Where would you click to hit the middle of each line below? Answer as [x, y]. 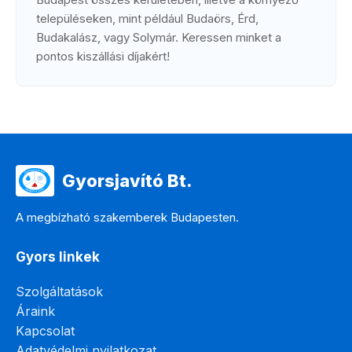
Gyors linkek [58, 257]
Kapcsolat [45, 331]
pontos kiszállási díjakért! [103, 56]
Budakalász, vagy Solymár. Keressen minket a [159, 37]
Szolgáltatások [59, 291]
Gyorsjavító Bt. [128, 180]
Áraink [35, 311]
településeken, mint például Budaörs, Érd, [147, 18]
